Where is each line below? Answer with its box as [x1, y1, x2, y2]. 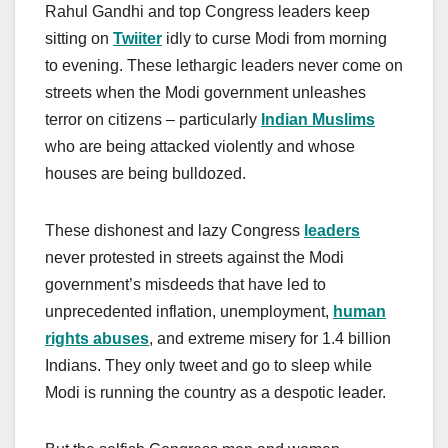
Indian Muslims [261, 111, 375, 129]
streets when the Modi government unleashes [45, 84, 366, 102]
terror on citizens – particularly [45, 111, 261, 129]
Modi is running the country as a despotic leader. [45, 384, 386, 402]
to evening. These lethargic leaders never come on [45, 57, 403, 75]
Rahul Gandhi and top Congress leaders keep [45, 3, 370, 21]
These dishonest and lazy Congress [45, 222, 304, 240]
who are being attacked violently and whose [45, 138, 355, 156]
